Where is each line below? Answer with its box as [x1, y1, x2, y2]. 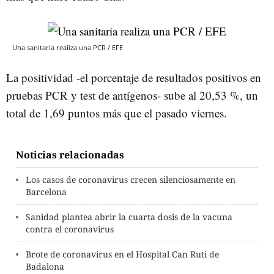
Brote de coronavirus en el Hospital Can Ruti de [26, 248, 219, 261]
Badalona [26, 261, 64, 273]
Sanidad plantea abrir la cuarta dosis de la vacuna [26, 211, 232, 223]
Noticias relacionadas [16, 148, 124, 162]
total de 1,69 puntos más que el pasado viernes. [6, 105, 227, 121]
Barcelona [26, 186, 67, 198]
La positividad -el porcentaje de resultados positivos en [6, 70, 261, 86]
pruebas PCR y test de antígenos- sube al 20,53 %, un [6, 87, 258, 103]
